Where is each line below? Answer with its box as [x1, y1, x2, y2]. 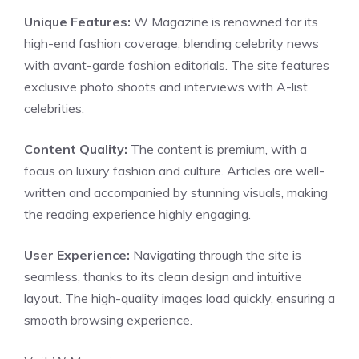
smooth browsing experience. [24, 312, 192, 328]
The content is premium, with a [127, 141, 307, 157]
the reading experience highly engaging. [24, 206, 251, 222]
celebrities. [24, 100, 84, 116]
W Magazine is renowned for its [131, 14, 318, 30]
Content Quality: [24, 141, 127, 157]
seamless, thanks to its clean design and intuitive [24, 268, 302, 284]
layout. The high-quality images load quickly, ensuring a [24, 290, 335, 306]
